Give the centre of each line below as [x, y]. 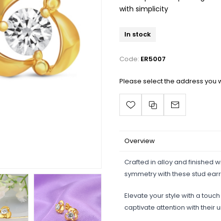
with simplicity [144, 9]
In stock [138, 34]
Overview [140, 141]
